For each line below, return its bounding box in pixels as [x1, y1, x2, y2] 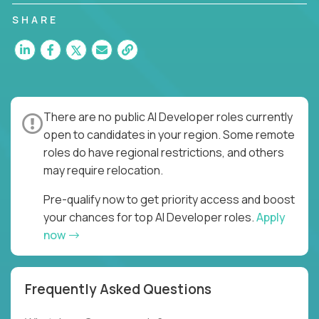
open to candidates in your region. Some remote [43, 126, 295, 142]
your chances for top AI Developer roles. [43, 209, 256, 225]
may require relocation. [43, 162, 163, 178]
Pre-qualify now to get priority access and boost [43, 191, 295, 207]
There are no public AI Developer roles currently [43, 108, 293, 125]
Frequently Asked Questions [25, 279, 211, 298]
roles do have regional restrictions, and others [43, 144, 284, 160]
